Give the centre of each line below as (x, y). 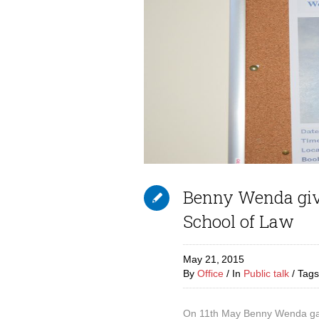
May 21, (201, 259)
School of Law (239, 221)
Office (210, 273)
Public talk (266, 273)
